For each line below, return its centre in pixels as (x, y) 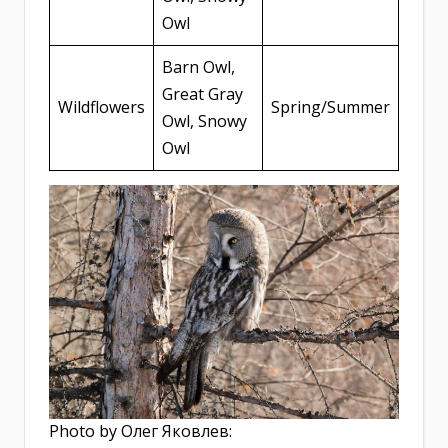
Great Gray (202, 94)
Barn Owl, (198, 67)
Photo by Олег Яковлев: (140, 431)
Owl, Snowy (204, 121)
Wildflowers (101, 107)
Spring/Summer (330, 107)
